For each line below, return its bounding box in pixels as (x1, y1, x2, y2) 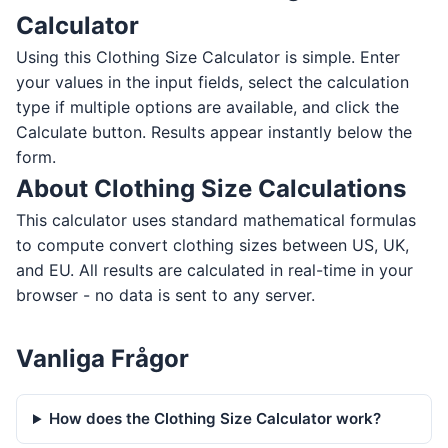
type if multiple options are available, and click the (16, 97, 399, 118)
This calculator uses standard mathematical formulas (16, 210, 416, 231)
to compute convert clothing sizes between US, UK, (16, 235, 409, 256)
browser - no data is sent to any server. (16, 285, 315, 306)
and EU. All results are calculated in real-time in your (16, 260, 413, 281)
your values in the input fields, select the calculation (16, 72, 409, 93)
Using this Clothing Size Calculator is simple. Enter (16, 47, 400, 68)
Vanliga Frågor (16, 344, 189, 374)
